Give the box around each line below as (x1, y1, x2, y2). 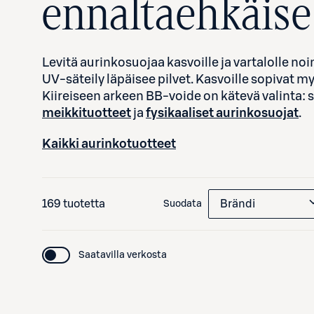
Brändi (220, 198, 255, 210)
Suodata (163, 199, 202, 209)
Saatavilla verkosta (78, 250, 167, 260)
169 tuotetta (42, 198, 105, 210)
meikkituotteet (42, 107, 131, 119)
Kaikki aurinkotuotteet (42, 137, 176, 150)
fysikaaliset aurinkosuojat (146, 107, 299, 119)
